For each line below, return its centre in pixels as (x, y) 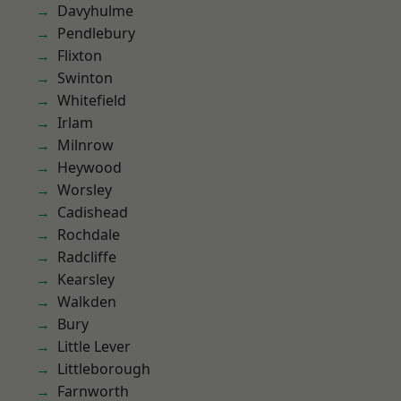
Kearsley (86, 279)
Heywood (90, 167)
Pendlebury (96, 33)
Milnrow (85, 145)
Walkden (87, 302)
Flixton (80, 55)
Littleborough (104, 369)
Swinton (85, 78)
